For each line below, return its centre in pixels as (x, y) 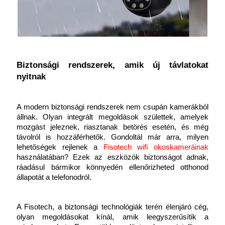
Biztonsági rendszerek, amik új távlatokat (113, 65)
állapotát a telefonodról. (54, 177)
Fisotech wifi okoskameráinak (156, 147)
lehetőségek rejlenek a (57, 147)
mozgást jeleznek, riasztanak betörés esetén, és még (113, 127)
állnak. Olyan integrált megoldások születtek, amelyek (113, 117)
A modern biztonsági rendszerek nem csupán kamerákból (113, 107)
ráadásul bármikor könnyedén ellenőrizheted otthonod (113, 167)
